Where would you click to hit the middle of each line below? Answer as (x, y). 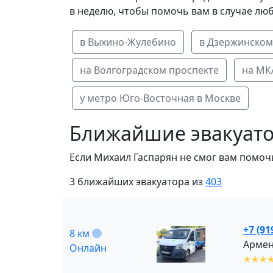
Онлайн (88, 248)
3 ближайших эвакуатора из (137, 181)
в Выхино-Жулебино (128, 42)
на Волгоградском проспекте (149, 70)
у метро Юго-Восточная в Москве (160, 98)
